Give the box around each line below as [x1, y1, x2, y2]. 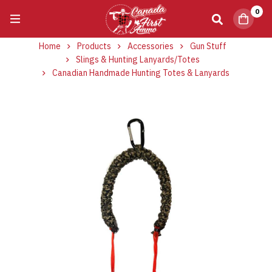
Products [77, 40, 111, 52]
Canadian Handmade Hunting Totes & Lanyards [52, 67, 229, 78]
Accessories [127, 40, 174, 52]
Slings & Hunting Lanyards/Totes [75, 53, 200, 65]
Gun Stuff [190, 40, 226, 52]
